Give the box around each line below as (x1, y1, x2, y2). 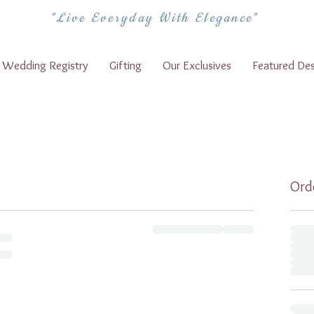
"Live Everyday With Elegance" (50, 10, 259, 27)
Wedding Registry (2, 57, 88, 72)
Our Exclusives (163, 57, 231, 72)
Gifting (109, 57, 142, 72)
